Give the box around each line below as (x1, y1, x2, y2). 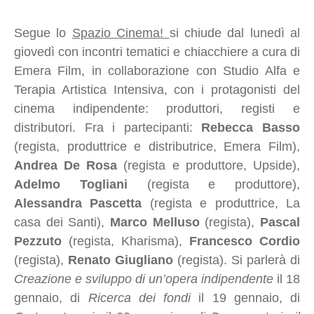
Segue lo (13, 25, 72, 40)
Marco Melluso (110, 214, 200, 229)
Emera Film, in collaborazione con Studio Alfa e (13, 63, 300, 78)
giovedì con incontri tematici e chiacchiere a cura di (13, 44, 300, 59)
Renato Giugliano (68, 252, 174, 267)
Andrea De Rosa (13, 158, 118, 172)
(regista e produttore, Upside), (117, 158, 301, 172)
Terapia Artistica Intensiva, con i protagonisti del (13, 82, 300, 97)
